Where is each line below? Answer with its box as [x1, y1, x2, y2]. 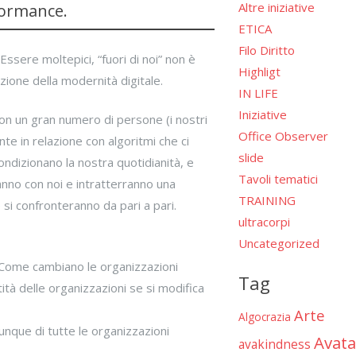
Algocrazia [238, 308, 291, 324]
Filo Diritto [238, 42, 295, 59]
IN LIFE [238, 85, 278, 102]
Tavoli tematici [238, 171, 318, 188]
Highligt [238, 64, 281, 80]
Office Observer [238, 128, 328, 145]
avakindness [238, 335, 311, 353]
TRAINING [238, 192, 296, 209]
